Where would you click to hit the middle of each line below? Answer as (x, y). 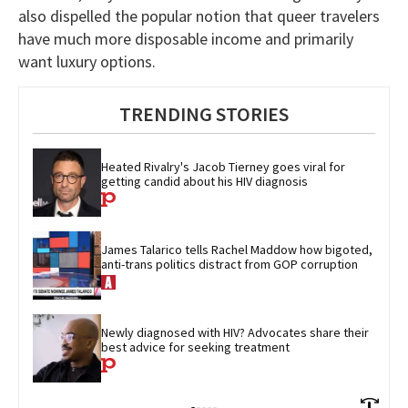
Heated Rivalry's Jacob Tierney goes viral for (224, 166)
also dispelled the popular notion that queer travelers (199, 16)
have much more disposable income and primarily (186, 39)
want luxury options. (87, 62)
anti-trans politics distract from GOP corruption (229, 264)
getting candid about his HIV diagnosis (204, 181)
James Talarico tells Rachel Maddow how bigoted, (238, 249)
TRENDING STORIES (204, 114)
